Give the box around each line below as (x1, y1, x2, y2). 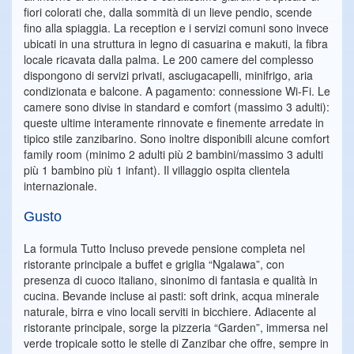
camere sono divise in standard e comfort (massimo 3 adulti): (24, 99, 330, 115)
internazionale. (24, 178, 97, 194)
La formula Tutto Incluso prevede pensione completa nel (24, 240, 305, 257)
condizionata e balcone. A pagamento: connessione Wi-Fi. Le (24, 83, 330, 100)
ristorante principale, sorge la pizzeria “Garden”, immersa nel (24, 319, 328, 336)
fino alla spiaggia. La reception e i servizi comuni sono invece (24, 20, 329, 36)
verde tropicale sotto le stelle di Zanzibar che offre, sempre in (24, 335, 329, 352)
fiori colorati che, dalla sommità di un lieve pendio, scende (24, 4, 312, 21)
